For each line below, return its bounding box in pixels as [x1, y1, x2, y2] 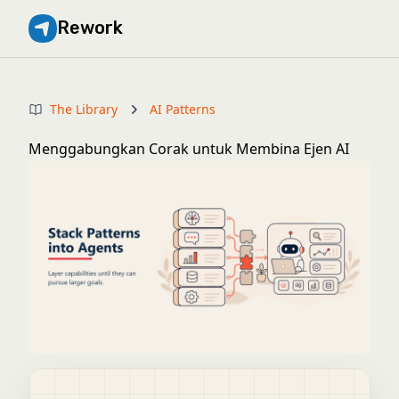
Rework [57, 17, 123, 38]
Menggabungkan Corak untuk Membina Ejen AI [28, 139, 349, 159]
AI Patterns [150, 101, 216, 118]
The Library [50, 101, 118, 118]
